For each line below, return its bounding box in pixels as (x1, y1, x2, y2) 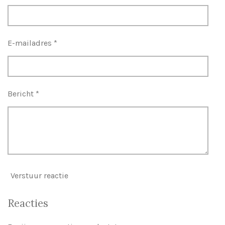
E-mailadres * (8, 38, 57, 48)
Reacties (8, 196, 48, 210)
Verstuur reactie (11, 170, 68, 180)
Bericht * (8, 89, 39, 99)
